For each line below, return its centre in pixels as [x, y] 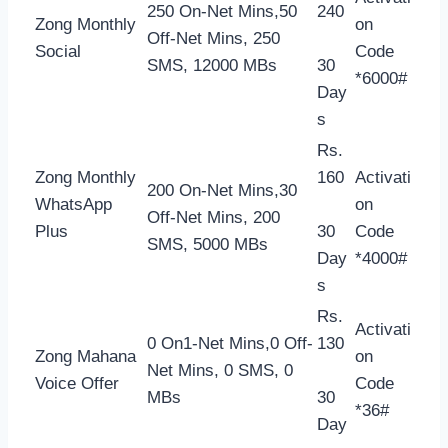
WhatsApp [73, 204]
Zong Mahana [85, 356]
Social [58, 51]
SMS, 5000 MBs [207, 244]
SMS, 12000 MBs [212, 65]
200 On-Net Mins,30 [222, 190]
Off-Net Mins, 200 [213, 217]
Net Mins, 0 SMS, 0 [220, 370]
